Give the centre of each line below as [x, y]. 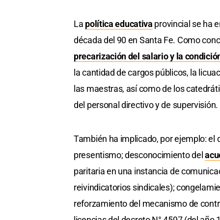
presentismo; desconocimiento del [139, 155]
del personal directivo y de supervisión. [146, 105]
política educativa [119, 24]
